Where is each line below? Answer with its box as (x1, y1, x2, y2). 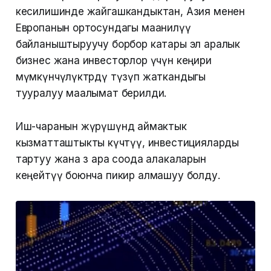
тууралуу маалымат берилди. (15, 87, 167, 100)
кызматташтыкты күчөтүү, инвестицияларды (15, 137, 240, 149)
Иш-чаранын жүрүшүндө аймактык (15, 120, 187, 133)
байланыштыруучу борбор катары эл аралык (15, 38, 241, 51)
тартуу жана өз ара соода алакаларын (15, 153, 206, 166)
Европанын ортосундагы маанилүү (15, 22, 191, 34)
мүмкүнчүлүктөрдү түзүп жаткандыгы (15, 71, 206, 83)
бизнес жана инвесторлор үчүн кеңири (15, 54, 212, 67)
